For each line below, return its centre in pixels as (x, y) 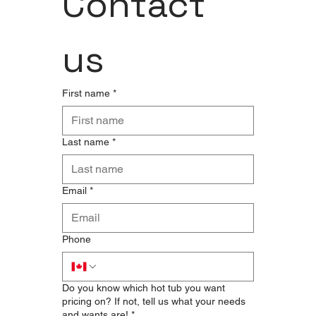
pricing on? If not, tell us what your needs (154, 302)
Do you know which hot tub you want (144, 288)
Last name (86, 142)
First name (86, 93)
